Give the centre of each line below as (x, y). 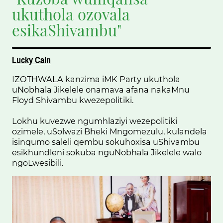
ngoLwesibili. (38, 163)
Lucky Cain (31, 60)
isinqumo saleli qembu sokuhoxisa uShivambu (106, 142)
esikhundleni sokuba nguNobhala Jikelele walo (107, 152)
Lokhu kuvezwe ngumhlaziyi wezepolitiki (95, 121)
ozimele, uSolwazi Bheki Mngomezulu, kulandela (110, 131)
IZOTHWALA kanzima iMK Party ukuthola (96, 79)
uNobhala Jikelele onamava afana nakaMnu (101, 89)
